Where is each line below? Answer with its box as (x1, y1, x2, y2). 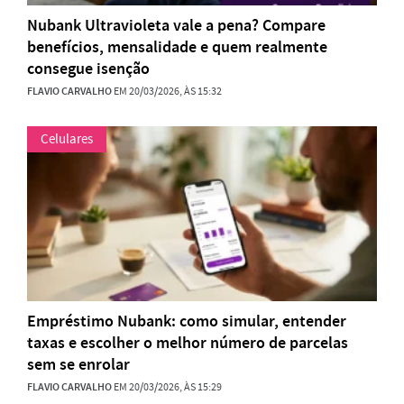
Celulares (41, 130, 93, 149)
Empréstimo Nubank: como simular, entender (27, 310, 346, 333)
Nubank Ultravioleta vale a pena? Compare (27, 14, 326, 37)
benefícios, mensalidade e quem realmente (27, 36, 327, 59)
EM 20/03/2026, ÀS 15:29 (112, 380, 222, 395)
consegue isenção (27, 58, 150, 80)
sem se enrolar (27, 353, 130, 376)
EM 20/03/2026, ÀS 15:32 (112, 84, 222, 99)
